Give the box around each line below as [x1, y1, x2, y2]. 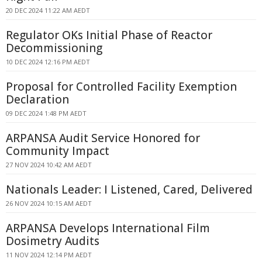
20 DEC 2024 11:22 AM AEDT [6, 6, 90, 15]
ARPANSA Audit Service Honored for [6, 130, 200, 146]
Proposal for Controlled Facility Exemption [6, 79, 237, 94]
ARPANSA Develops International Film [6, 220, 210, 236]
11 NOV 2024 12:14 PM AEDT [6, 250, 92, 259]
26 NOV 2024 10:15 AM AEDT [6, 199, 92, 208]
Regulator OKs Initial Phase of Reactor [6, 27, 212, 43]
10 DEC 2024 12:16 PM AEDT [6, 57, 90, 66]
